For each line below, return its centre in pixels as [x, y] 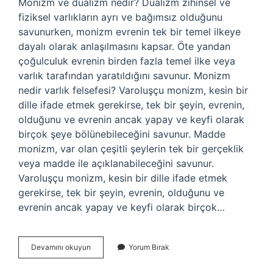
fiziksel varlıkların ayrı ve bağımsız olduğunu [120, 17]
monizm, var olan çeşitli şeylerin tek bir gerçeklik [131, 149]
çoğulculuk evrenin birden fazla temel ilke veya [127, 61]
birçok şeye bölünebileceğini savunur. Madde [122, 134]
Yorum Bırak [149, 247]
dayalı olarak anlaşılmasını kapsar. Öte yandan [124, 46]
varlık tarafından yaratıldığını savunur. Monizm [124, 76]
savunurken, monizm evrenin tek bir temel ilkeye [129, 32]
